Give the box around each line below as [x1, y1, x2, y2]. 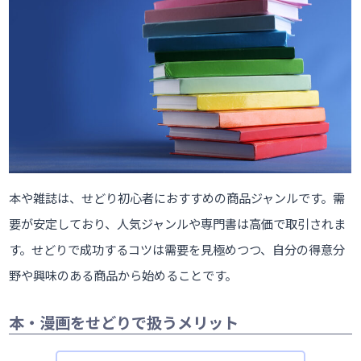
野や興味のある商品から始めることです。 [9, 267, 238, 284]
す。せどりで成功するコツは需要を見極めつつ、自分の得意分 [9, 241, 346, 258]
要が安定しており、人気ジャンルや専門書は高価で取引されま [9, 215, 346, 232]
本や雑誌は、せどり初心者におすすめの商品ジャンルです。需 [9, 189, 346, 206]
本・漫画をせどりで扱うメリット [9, 313, 239, 334]
